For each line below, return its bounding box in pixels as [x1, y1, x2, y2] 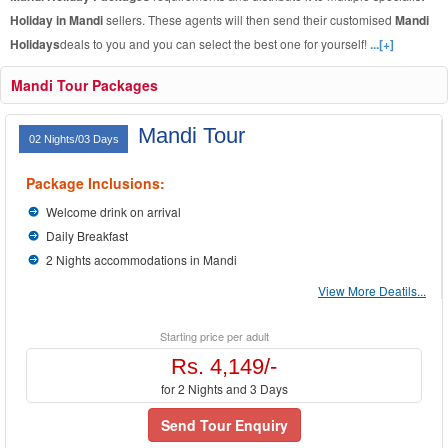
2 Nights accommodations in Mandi [46, 251, 237, 268]
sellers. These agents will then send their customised [106, 11, 395, 28]
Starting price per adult [159, 328, 269, 344]
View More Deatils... [318, 282, 426, 299]
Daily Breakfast [46, 227, 128, 244]
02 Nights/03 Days [29, 133, 122, 145]
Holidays [10, 35, 60, 53]
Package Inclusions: [26, 173, 165, 193]
